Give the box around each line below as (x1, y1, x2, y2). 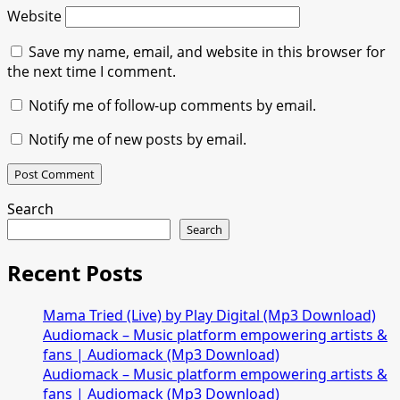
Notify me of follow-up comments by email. (29, 95, 316, 115)
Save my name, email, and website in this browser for (29, 41, 386, 62)
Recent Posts (7, 257, 143, 287)
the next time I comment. (7, 61, 176, 81)
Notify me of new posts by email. (29, 129, 246, 149)
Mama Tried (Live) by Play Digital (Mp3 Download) (43, 304, 376, 325)
